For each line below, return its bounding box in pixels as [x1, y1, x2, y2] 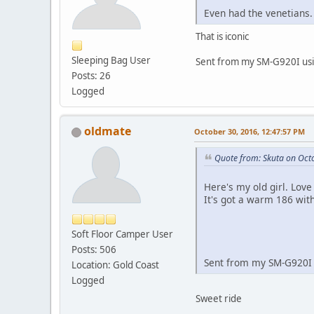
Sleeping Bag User [71, 53, 151, 67]
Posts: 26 [71, 69, 111, 82]
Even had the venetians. [204, 6, 313, 20]
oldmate [84, 123, 131, 139]
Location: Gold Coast [71, 258, 159, 271]
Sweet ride [196, 292, 242, 305]
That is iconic [196, 29, 249, 43]
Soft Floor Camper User [71, 227, 173, 240]
